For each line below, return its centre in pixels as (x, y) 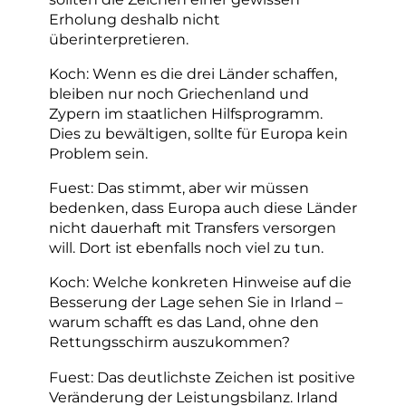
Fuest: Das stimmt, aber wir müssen (179, 188)
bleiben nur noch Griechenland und (179, 93)
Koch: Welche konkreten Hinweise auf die (200, 282)
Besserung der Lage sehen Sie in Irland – (196, 302)
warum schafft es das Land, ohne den (184, 322)
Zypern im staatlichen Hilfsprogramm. (186, 113)
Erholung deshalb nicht (135, 19)
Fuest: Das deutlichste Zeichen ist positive (202, 377)
